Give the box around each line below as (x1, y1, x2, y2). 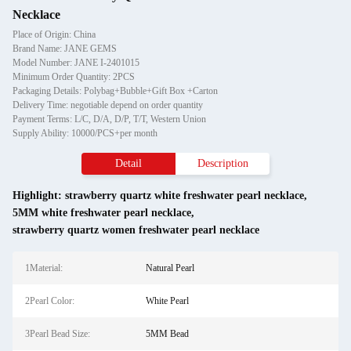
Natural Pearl (145, 262, 194, 273)
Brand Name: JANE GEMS (13, 43, 117, 54)
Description (197, 157, 248, 169)
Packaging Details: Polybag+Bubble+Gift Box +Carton (13, 85, 218, 96)
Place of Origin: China (13, 29, 96, 40)
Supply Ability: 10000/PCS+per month (13, 128, 157, 139)
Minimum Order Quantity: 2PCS (13, 71, 135, 82)
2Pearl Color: (25, 295, 74, 306)
